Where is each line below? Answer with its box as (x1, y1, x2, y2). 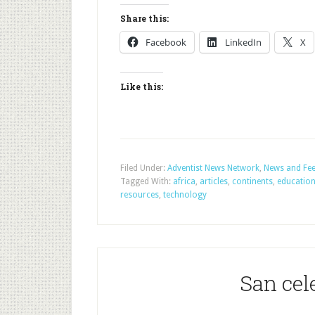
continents (232, 176, 273, 186)
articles (200, 176, 228, 186)
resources (120, 190, 159, 200)
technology (163, 190, 207, 200)
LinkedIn (225, 36, 262, 49)
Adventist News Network (167, 163, 259, 173)
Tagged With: (120, 176, 173, 186)
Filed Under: (120, 163, 167, 173)
